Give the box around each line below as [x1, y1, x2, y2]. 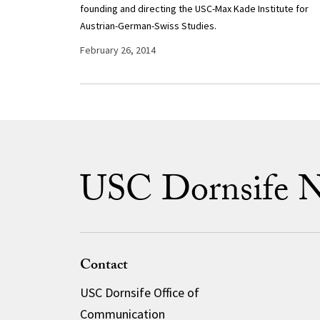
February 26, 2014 [79, 44, 156, 56]
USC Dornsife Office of [79, 284, 199, 301]
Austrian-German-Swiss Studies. [79, 19, 216, 32]
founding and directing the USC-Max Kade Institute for [79, 2, 309, 15]
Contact [79, 254, 128, 279]
